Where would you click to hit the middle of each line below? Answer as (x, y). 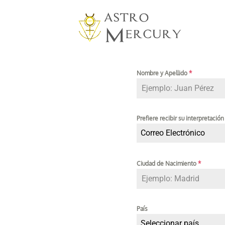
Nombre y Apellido (163, 73)
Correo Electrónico (173, 133)
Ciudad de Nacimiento (167, 164)
